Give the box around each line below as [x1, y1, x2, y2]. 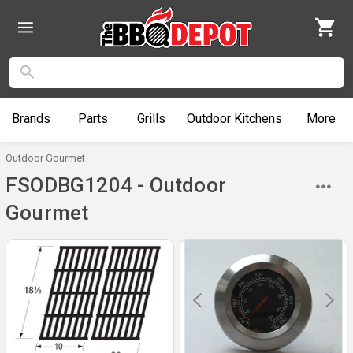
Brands [11, 110, 50, 126]
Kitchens [231, 110, 283, 126]
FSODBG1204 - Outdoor [6, 173, 226, 197]
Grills [136, 110, 165, 126]
